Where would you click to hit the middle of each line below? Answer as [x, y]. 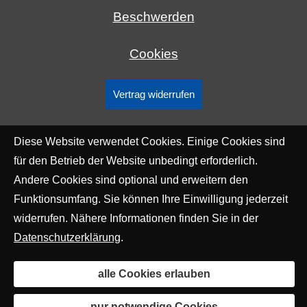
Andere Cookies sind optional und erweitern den [131, 180]
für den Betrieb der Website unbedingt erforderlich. [136, 161]
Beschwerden [153, 16]
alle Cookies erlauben [154, 274]
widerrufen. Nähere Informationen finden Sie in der [136, 218]
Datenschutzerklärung [67, 237]
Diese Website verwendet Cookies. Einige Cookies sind [149, 142]
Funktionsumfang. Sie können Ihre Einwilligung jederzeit [151, 199]
